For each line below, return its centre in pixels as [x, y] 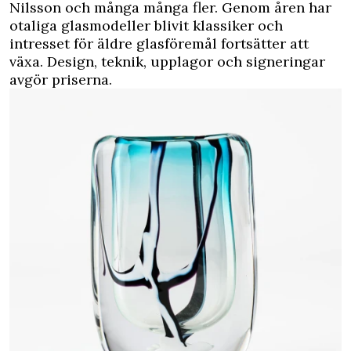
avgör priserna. [61, 79]
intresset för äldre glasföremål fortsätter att [159, 43]
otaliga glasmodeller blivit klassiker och [146, 25]
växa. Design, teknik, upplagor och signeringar [167, 61]
